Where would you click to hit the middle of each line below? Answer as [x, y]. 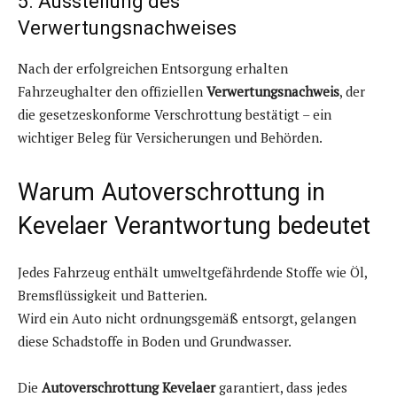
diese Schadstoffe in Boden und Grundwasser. [155, 342]
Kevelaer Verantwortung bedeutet [194, 226]
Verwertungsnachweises [127, 28]
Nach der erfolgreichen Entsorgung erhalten [153, 69]
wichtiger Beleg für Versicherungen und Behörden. [170, 138]
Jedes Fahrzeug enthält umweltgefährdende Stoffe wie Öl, [192, 272]
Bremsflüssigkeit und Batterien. [113, 296]
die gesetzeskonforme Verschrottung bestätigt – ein [175, 115]
